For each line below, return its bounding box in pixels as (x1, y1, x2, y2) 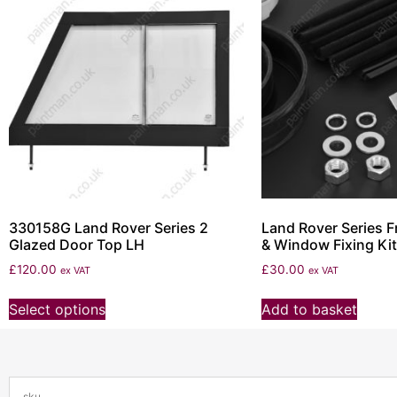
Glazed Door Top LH (9, 236, 144, 254)
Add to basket (261, 300, 357, 319)
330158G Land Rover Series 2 (9, 219, 208, 237)
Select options (9, 300, 105, 319)
